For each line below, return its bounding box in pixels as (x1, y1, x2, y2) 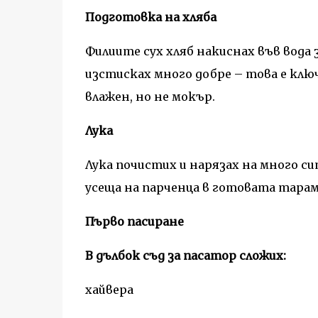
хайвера (84, 283, 133, 297)
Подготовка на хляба (84, 10, 216, 24)
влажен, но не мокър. (84, 89, 215, 104)
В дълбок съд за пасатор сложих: (84, 248, 286, 263)
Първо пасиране (84, 214, 184, 229)
